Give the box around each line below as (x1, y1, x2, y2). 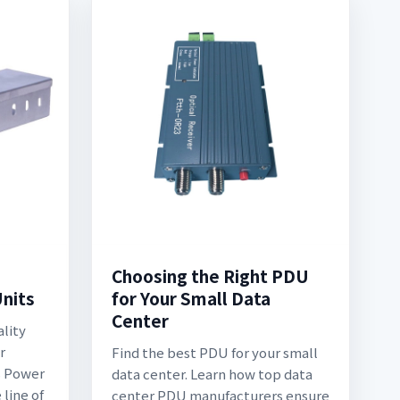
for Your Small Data (112, 286, 271, 310)
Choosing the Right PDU (112, 263, 309, 287)
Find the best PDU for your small (112, 343, 318, 362)
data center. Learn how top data (112, 364, 312, 383)
